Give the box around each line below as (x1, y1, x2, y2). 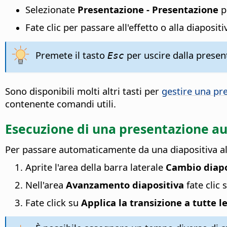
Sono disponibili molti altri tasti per (5, 84, 162, 97)
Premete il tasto (35, 48, 107, 61)
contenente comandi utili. (5, 97, 116, 110)
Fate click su (25, 196, 81, 209)
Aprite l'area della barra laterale (25, 161, 166, 174)
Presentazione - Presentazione (78, 3, 218, 16)
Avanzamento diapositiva (66, 178, 184, 192)
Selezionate (25, 3, 78, 16)
